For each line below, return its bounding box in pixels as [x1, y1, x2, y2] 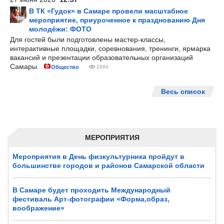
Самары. [10, 62, 41, 70]
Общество [51, 64, 79, 70]
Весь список [161, 87, 205, 95]
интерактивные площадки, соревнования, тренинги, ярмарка [10, 44, 210, 52]
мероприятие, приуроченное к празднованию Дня [29, 16, 205, 24]
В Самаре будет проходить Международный [12, 186, 170, 194]
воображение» [12, 204, 64, 212]
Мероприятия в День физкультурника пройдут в [12, 152, 184, 160]
